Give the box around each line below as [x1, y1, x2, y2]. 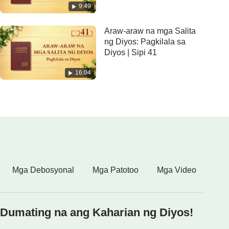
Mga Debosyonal [12, 166, 75, 174]
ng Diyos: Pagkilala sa [104, 37, 186, 47]
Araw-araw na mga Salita [104, 27, 196, 36]
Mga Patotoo [93, 166, 139, 174]
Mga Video [156, 166, 196, 174]
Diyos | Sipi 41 [104, 48, 157, 57]
